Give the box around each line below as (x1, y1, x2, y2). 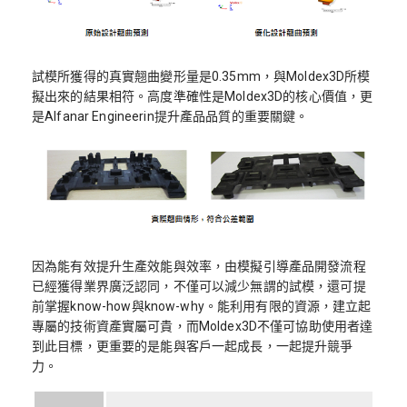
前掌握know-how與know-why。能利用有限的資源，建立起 (32, 299, 372, 314)
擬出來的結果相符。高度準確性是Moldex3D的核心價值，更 (32, 88, 373, 104)
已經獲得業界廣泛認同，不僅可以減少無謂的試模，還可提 (32, 279, 366, 294)
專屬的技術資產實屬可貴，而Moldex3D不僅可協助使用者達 (32, 319, 373, 334)
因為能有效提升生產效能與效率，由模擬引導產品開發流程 (32, 259, 366, 274)
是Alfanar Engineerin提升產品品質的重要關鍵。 (32, 108, 309, 124)
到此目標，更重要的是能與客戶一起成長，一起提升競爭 (32, 339, 353, 354)
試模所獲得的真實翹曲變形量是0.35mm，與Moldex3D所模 (32, 68, 371, 84)
